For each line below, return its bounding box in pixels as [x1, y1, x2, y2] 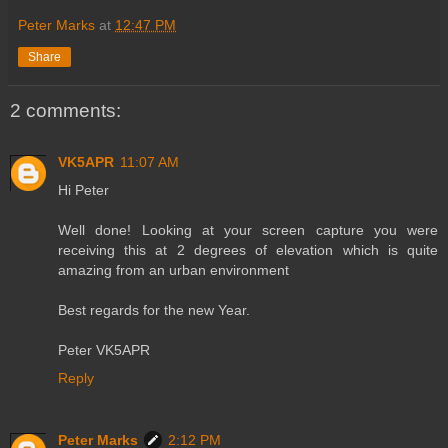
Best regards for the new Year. [58, 301, 250, 318]
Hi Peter [58, 181, 109, 198]
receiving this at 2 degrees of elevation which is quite [58, 241, 438, 258]
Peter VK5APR [58, 341, 150, 358]
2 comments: [10, 99, 121, 121]
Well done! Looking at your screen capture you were [58, 221, 438, 238]
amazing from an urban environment [58, 261, 289, 278]
